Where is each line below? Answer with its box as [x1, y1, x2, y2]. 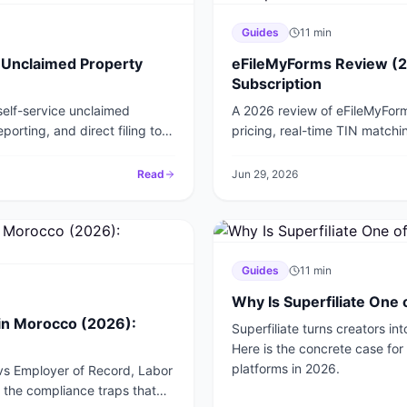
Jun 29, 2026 [232, 167, 298, 181]
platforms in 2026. [232, 361, 340, 376]
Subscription [232, 74, 322, 93]
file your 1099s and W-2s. [232, 143, 383, 158]
